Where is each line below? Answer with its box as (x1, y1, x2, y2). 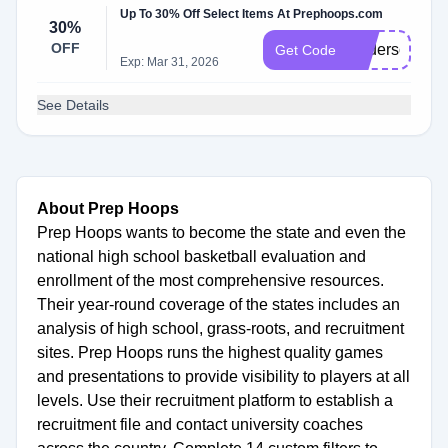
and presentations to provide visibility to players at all (37, 368, 410, 385)
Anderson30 (348, 41, 435, 58)
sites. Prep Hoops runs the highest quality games (37, 344, 383, 361)
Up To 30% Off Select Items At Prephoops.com (120, 7, 384, 21)
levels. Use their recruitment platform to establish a (37, 392, 393, 409)
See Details (37, 97, 109, 113)
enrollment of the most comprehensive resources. (37, 272, 384, 289)
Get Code (275, 42, 336, 58)
